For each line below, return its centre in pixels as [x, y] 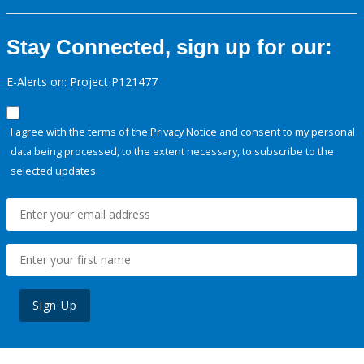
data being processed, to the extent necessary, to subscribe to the [172, 152]
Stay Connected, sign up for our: [169, 48]
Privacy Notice [184, 132]
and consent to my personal [286, 132]
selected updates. [54, 171]
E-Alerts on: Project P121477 [82, 82]
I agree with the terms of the [80, 132]
